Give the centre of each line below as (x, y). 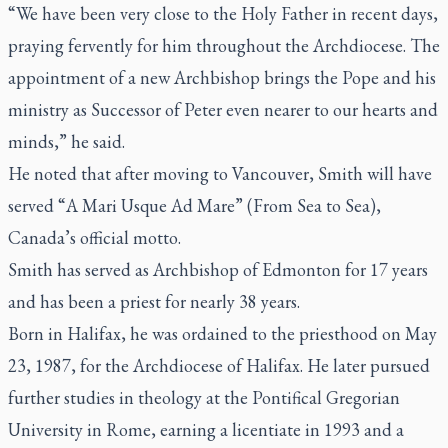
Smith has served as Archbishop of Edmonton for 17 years (218, 269)
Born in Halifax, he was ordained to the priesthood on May (222, 333)
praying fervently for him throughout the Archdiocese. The (224, 45)
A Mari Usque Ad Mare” (154, 205)
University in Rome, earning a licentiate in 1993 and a (206, 429)
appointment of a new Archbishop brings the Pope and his (222, 77)
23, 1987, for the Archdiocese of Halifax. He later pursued (219, 365)
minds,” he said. (66, 141)
